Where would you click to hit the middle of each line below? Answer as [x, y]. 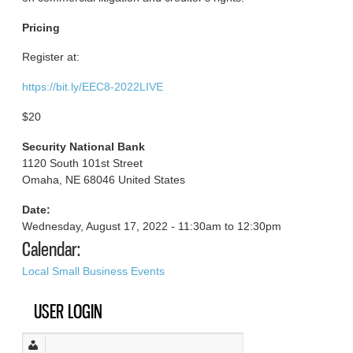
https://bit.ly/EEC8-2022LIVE [93, 87]
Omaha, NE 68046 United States [104, 179]
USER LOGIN [69, 312]
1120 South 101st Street [83, 163]
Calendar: [52, 249]
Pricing [41, 27]
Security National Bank [84, 146]
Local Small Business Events [94, 271]
